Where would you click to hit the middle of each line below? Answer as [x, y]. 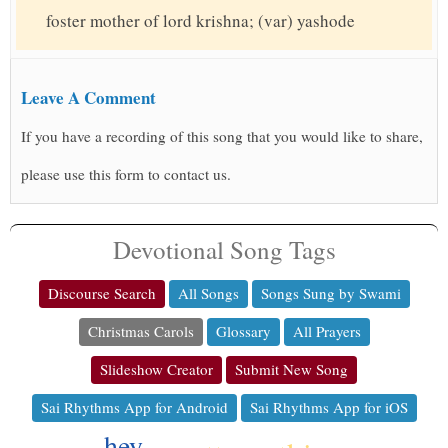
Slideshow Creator [156, 369]
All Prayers [326, 331]
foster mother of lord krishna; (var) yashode [200, 21]
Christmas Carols [140, 331]
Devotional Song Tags [224, 250]
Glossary [243, 331]
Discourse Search [101, 293]
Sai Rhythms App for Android [134, 407]
